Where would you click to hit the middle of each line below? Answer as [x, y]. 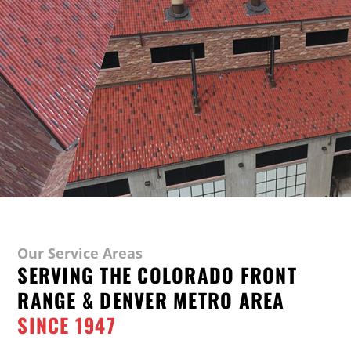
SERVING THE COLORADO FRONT [157, 274]
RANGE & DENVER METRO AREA [151, 299]
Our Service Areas [80, 253]
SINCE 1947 [67, 324]
